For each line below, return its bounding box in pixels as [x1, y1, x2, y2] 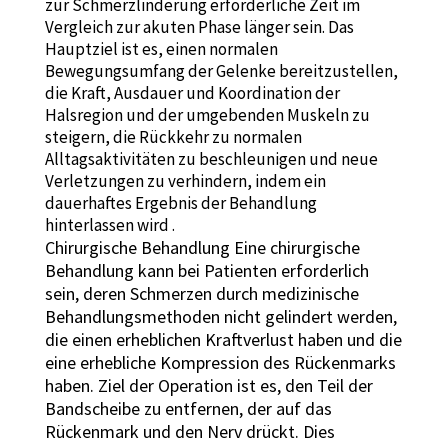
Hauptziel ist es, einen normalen [44, 38, 278, 61]
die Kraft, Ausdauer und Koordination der [44, 82, 340, 105]
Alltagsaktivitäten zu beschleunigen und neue [44, 148, 378, 171]
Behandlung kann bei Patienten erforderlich [44, 259, 369, 283]
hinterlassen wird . [44, 214, 175, 237]
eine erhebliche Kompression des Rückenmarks [44, 351, 396, 375]
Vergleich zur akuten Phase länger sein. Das [44, 16, 354, 39]
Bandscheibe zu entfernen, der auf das [44, 397, 332, 421]
